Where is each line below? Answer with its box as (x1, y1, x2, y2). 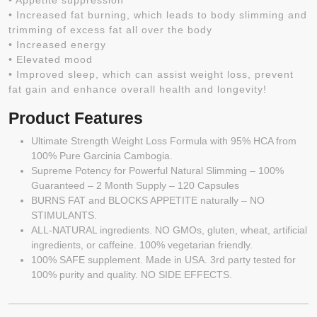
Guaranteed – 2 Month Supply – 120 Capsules (31, 180, 239, 191)
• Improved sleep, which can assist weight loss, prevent (8, 69, 294, 80)
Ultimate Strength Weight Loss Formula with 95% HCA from (31, 135, 296, 146)
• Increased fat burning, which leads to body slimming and (8, 9, 307, 21)
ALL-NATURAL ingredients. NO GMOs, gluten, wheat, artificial (31, 224, 307, 236)
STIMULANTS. (31, 209, 97, 221)
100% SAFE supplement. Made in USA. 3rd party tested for (31, 254, 296, 265)
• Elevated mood (8, 54, 93, 65)
